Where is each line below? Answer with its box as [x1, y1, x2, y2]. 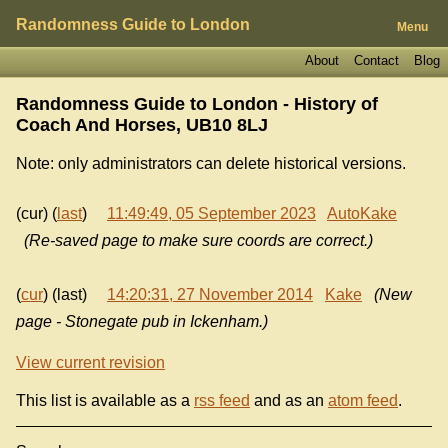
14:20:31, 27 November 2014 [107, 286, 313, 304]
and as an [250, 391, 328, 409]
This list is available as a [16, 391, 194, 409]
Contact [353, 52, 399, 68]
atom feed [328, 391, 398, 409]
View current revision [16, 354, 165, 372]
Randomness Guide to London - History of [16, 93, 378, 114]
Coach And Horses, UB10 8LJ [16, 114, 268, 135]
